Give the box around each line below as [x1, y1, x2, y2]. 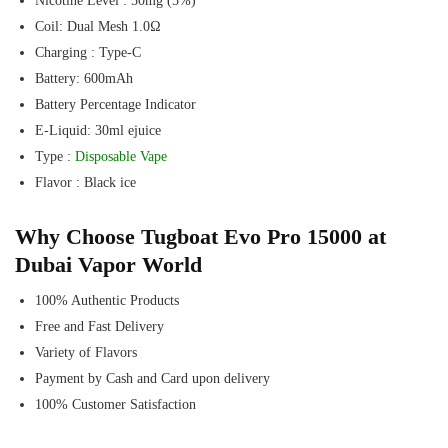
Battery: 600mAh [35, 71, 133, 87]
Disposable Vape [75, 149, 167, 165]
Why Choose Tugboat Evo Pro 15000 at [15, 223, 386, 249]
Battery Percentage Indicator [35, 97, 196, 113]
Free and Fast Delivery [35, 318, 164, 334]
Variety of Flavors [35, 344, 137, 360]
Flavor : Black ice [35, 175, 136, 191]
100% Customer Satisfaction [35, 396, 196, 412]
